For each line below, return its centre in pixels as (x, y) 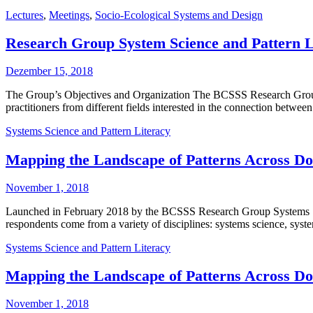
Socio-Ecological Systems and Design (179, 15)
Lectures (24, 15)
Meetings (69, 15)
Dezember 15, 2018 (49, 71)
